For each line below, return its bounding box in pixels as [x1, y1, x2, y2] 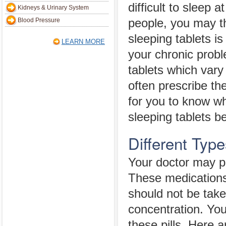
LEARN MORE [61, 38, 105, 45]
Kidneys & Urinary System [18, 4, 89, 11]
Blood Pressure [18, 17, 60, 24]
